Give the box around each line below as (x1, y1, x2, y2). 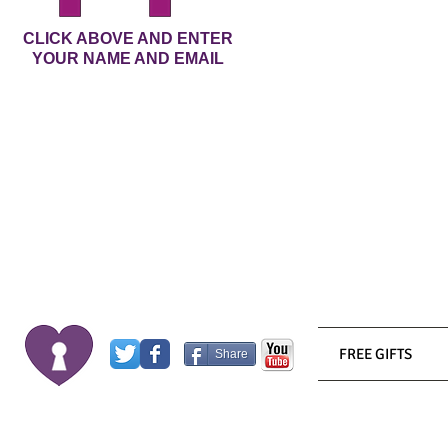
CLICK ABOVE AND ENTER (23, 30, 233, 47)
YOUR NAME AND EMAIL (32, 50, 224, 67)
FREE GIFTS (338, 345, 412, 363)
